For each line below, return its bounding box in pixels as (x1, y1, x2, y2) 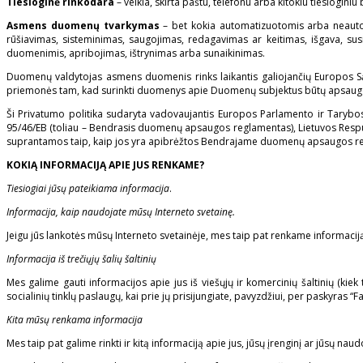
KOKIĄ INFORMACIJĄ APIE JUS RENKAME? (6, 158, 204, 173)
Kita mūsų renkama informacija (6, 313, 143, 327)
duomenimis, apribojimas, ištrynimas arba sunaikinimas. (6, 46, 265, 61)
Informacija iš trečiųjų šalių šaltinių (6, 252, 156, 267)
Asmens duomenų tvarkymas (6, 19, 160, 33)
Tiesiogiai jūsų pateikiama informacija (6, 181, 169, 196)
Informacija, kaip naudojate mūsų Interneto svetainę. (6, 205, 235, 220)
